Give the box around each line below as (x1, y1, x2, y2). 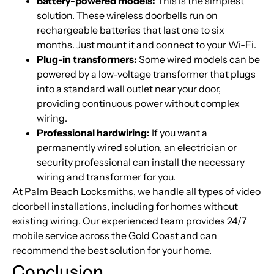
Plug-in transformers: (37, 53, 137, 66)
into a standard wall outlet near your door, (37, 83, 221, 95)
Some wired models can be (137, 53, 260, 66)
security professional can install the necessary (37, 156, 245, 169)
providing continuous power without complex (37, 97, 240, 110)
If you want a (150, 127, 207, 139)
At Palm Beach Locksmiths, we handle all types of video (12, 185, 261, 198)
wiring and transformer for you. (37, 171, 176, 183)
